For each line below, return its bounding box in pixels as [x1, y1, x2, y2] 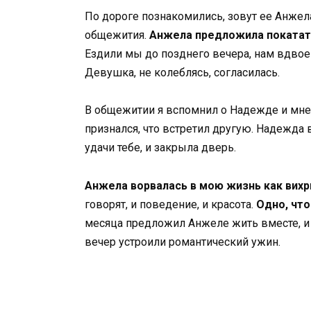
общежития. [85, 28, 149, 42]
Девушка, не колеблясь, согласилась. [85, 66, 280, 80]
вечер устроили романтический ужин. [85, 235, 280, 249]
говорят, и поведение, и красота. [85, 197, 256, 211]
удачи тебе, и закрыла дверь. [85, 141, 236, 155]
